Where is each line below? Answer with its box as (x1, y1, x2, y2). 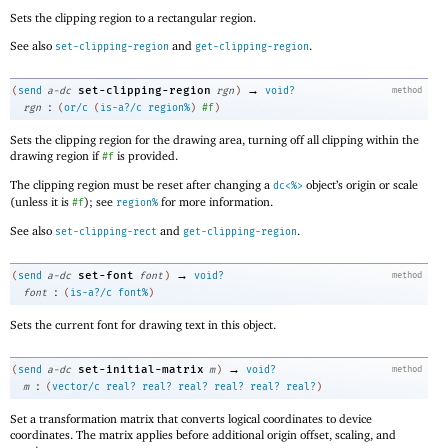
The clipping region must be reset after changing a (10, 177, 273, 192)
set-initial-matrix (78, 362, 204, 376)
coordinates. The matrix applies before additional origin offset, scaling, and (10, 426, 396, 442)
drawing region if (10, 148, 102, 164)
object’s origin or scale (303, 177, 418, 192)
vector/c (52, 380, 100, 393)
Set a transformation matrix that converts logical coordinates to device (10, 410, 372, 426)
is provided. (114, 148, 178, 164)
